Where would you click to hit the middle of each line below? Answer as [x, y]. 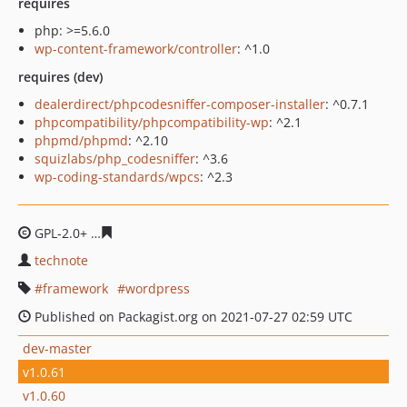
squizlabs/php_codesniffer [115, 159]
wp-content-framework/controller [136, 49]
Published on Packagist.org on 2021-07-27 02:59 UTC [192, 317]
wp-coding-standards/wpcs [117, 177]
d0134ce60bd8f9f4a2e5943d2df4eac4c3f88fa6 [254, 233]
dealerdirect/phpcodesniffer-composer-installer [180, 104]
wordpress [158, 288]
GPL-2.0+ [61, 233]
